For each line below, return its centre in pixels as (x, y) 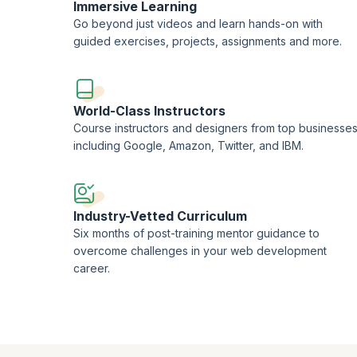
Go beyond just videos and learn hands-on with (198, 23)
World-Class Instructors (150, 112)
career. (92, 268)
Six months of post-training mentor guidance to (197, 233)
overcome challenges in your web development (200, 250)
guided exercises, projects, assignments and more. (208, 41)
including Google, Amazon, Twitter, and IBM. (189, 146)
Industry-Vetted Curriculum (161, 216)
